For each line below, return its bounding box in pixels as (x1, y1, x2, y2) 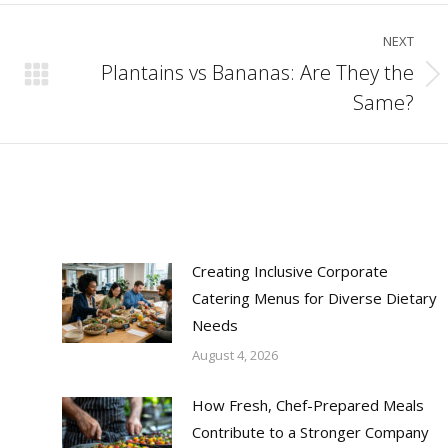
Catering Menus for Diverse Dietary (191, 288, 437, 308)
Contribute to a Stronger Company (191, 422, 429, 442)
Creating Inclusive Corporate (191, 261, 388, 281)
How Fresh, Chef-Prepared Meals (191, 395, 424, 415)
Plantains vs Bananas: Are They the (100, 59, 414, 86)
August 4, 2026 (191, 346, 278, 364)
